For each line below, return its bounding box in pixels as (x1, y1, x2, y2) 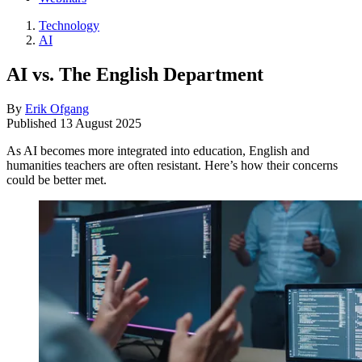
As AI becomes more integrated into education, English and (6, 143, 309, 158)
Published (6, 116, 60, 130)
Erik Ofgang (25, 101, 89, 116)
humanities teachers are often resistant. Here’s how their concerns (6, 158, 338, 172)
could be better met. (6, 172, 107, 187)
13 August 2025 (60, 116, 141, 130)
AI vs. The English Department (6, 63, 263, 85)
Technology (39, 19, 99, 32)
